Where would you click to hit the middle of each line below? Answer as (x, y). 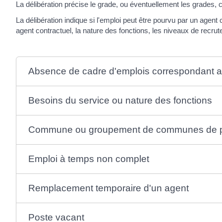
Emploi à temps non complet (89, 159)
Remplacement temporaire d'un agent (109, 188)
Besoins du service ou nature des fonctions (120, 100)
